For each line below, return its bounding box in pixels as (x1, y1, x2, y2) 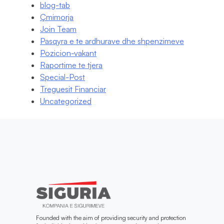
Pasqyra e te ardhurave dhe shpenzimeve (40, 36, 184, 46)
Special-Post (40, 72, 85, 82)
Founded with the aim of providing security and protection (36, 213, 186, 221)
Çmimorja (40, 12, 73, 22)
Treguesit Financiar (40, 84, 106, 94)
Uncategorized (40, 96, 91, 106)
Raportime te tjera (40, 60, 102, 70)
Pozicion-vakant (40, 48, 96, 58)
